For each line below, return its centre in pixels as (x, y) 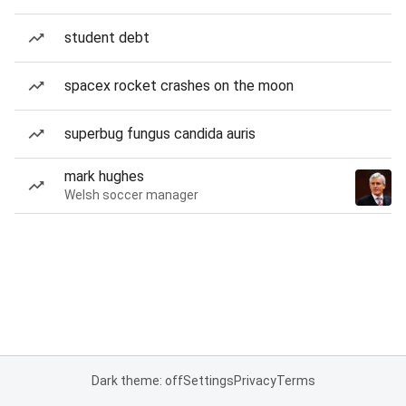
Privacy (255, 381)
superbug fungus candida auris (160, 134)
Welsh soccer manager (131, 195)
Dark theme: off (137, 381)
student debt (107, 38)
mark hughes (104, 176)
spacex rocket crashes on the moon (179, 86)
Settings (208, 381)
